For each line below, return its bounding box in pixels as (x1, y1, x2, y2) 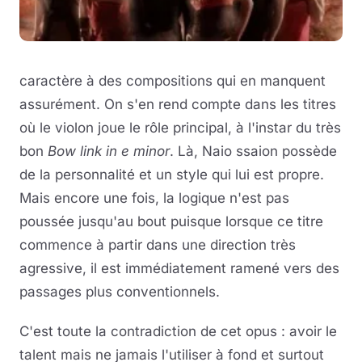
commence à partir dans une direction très (19, 236, 296, 253)
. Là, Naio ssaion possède (170, 142, 337, 159)
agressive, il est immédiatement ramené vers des (19, 259, 339, 276)
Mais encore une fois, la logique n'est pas (19, 189, 289, 206)
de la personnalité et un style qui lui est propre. (19, 166, 324, 183)
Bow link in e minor (48, 142, 170, 159)
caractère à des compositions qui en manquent (19, 72, 326, 89)
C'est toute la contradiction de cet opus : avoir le (19, 322, 337, 339)
